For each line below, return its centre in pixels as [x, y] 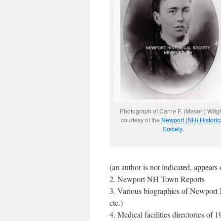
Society [172, 129]
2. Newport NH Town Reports [157, 179]
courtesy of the [141, 120]
